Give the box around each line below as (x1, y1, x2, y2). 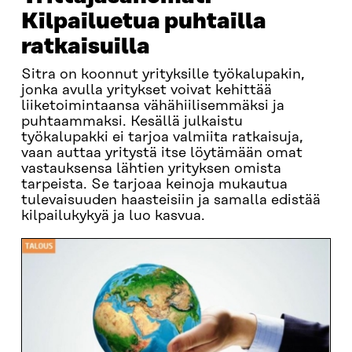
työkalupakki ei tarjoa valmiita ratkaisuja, (20, 130, 303, 145)
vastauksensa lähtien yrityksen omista (20, 161, 281, 177)
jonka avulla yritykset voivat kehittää (20, 82, 272, 98)
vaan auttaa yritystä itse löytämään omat (20, 145, 302, 161)
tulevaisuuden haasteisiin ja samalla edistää (20, 192, 321, 208)
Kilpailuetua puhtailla (20, 9, 266, 34)
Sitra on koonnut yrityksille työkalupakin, (20, 67, 305, 82)
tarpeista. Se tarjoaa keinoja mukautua (20, 177, 288, 192)
